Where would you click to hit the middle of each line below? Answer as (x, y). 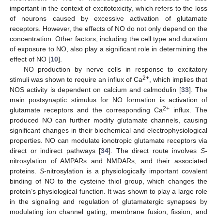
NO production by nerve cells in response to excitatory (115, 69)
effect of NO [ (30, 59)
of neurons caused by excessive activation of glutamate (108, 18)
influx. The (188, 110)
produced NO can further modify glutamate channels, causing (108, 120)
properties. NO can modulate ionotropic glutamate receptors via (108, 140)
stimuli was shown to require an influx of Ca (76, 79)
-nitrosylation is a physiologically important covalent (126, 171)
